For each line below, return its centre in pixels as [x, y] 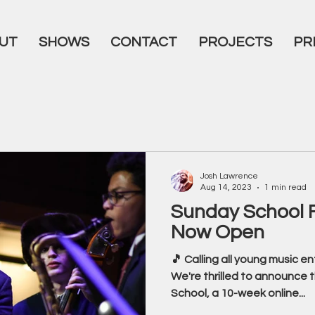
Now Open [218, 232]
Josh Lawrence [229, 176]
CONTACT [143, 42]
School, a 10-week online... [238, 293]
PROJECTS [235, 42]
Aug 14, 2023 [226, 187]
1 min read [285, 187]
